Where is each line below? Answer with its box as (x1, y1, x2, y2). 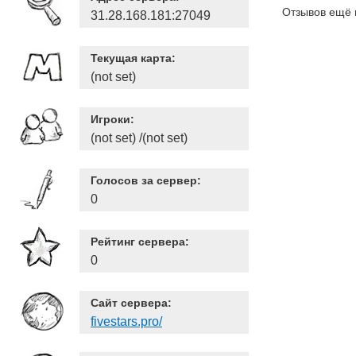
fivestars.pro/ (91, 315, 162, 328)
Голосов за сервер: (91, 174, 201, 187)
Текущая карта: (91, 52, 176, 64)
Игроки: (91, 113, 134, 126)
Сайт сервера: (91, 296, 172, 309)
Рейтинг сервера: (91, 235, 189, 248)
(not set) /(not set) (91, 131, 188, 145)
